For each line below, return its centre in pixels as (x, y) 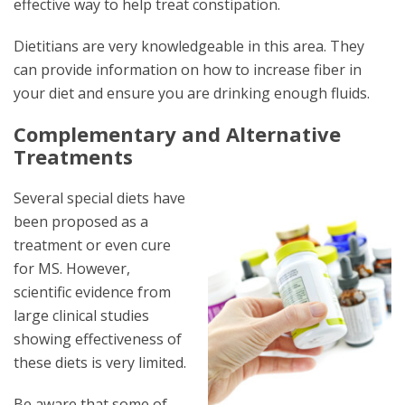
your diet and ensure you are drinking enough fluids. (192, 93)
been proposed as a (81, 221)
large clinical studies (81, 316)
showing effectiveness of (98, 339)
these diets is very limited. (100, 363)
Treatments (73, 156)
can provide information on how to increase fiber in (188, 70)
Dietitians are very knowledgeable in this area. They (191, 46)
